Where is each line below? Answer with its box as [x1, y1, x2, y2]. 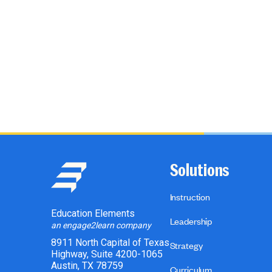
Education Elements [50, 208, 135, 220]
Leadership [169, 215, 212, 228]
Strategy [169, 239, 203, 252]
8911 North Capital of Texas [50, 237, 169, 249]
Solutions [169, 162, 230, 180]
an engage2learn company [50, 220, 151, 231]
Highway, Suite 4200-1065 [50, 248, 163, 260]
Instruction [169, 191, 210, 203]
